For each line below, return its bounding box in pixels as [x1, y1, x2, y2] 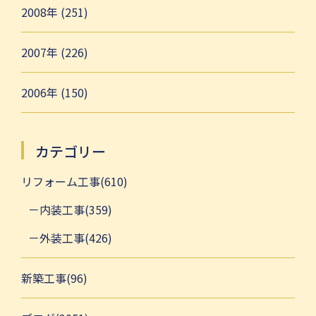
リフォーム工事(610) [21, 173, 128, 190]
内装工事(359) [39, 201, 112, 218]
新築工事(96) [21, 269, 87, 286]
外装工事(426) [39, 229, 112, 246]
